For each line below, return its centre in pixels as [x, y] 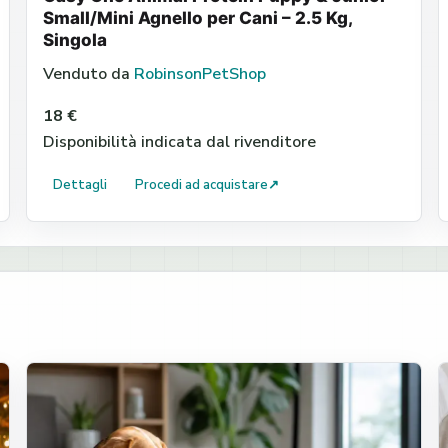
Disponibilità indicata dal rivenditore [179, 142]
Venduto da [88, 74]
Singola [74, 40]
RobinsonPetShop [199, 74]
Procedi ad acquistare [201, 185]
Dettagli [79, 185]
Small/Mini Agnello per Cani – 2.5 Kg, [197, 18]
